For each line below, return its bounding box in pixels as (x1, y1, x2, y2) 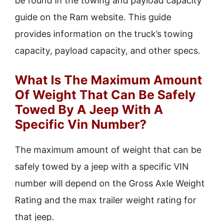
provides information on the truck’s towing (15, 29, 193, 39)
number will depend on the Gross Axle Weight (15, 178, 205, 188)
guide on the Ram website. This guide (15, 12, 171, 22)
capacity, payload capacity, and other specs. (15, 45, 200, 56)
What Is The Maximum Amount (15, 73, 202, 87)
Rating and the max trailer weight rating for (15, 195, 196, 205)
